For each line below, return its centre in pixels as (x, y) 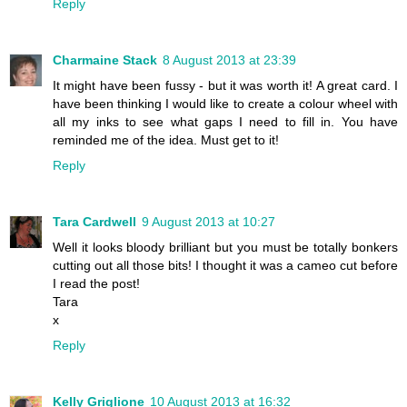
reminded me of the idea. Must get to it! (166, 140)
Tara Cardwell (94, 222)
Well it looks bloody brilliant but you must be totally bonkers (225, 248)
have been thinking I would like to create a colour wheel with (225, 104)
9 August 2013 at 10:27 (208, 222)
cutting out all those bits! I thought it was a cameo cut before (225, 266)
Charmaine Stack (105, 60)
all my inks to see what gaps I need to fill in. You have (225, 122)
